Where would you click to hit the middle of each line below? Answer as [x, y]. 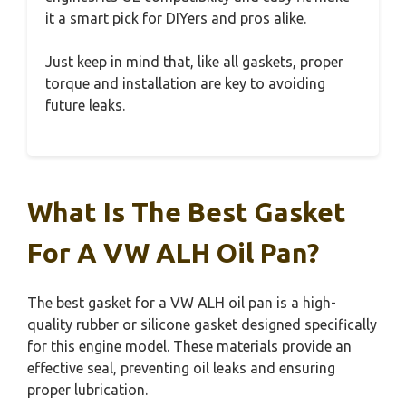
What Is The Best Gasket [187, 212]
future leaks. [85, 105]
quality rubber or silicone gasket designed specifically [202, 324]
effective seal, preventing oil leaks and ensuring [181, 367]
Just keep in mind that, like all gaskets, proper [194, 61]
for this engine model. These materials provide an [189, 346]
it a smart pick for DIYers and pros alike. [176, 18]
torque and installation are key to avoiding [185, 83]
